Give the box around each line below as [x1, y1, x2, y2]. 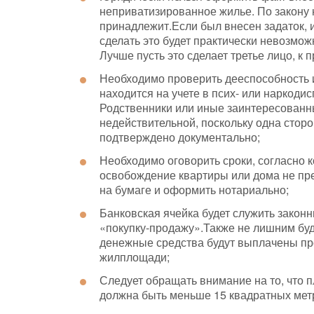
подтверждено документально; [100, 129, 260, 146]
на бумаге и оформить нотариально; [100, 182, 289, 198]
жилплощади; [100, 249, 170, 266]
